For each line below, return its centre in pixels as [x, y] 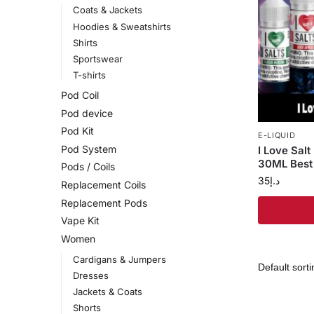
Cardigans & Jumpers [119, 259]
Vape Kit [80, 221]
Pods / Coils [88, 167]
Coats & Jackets [107, 10]
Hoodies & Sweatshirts [122, 26]
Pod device [87, 113]
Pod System [89, 149]
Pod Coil [80, 95]
